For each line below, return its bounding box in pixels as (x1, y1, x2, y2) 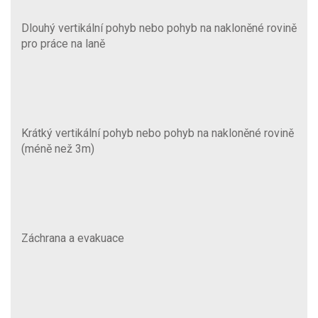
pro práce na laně (21, 36, 105, 50)
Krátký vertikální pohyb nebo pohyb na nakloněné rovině (21, 126, 294, 140)
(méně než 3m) (21, 141, 94, 155)
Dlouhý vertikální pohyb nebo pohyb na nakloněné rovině (21, 21, 297, 35)
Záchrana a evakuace (21, 231, 124, 245)
